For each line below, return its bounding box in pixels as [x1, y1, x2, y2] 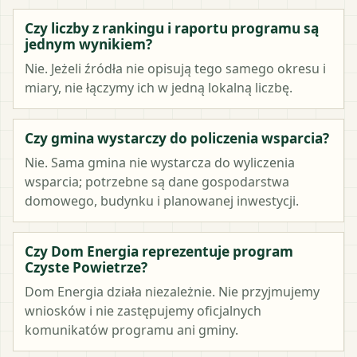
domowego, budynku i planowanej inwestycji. [25, 191, 299, 210]
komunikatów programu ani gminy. [25, 320, 238, 339]
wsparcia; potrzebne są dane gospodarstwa [25, 172, 289, 190]
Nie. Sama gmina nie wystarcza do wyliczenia [25, 153, 295, 171]
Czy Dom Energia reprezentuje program [25, 241, 293, 261]
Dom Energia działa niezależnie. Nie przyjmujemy [25, 282, 320, 300]
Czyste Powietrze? [25, 257, 147, 277]
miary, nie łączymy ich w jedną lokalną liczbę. [25, 78, 292, 96]
